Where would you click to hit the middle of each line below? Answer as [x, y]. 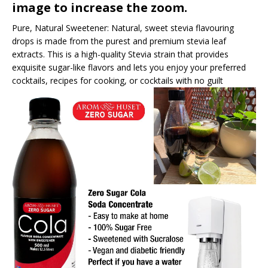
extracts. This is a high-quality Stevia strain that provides [120, 54]
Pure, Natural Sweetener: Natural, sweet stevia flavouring [123, 28]
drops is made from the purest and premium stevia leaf [119, 41]
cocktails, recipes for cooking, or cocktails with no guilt [118, 81]
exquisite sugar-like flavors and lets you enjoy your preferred [129, 68]
